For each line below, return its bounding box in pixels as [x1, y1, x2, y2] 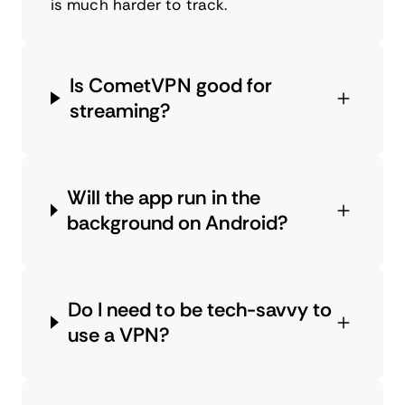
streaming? [70, 97, 172, 124]
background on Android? [67, 209, 288, 236]
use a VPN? [68, 321, 171, 348]
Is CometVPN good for [70, 71, 272, 99]
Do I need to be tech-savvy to [68, 296, 333, 323]
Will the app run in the [67, 184, 260, 211]
